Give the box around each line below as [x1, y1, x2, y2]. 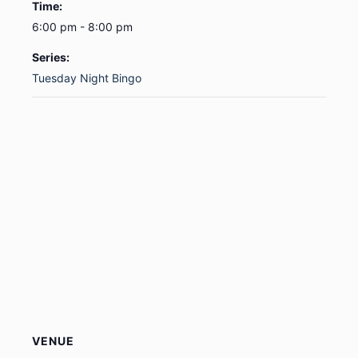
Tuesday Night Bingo [32, 71, 141, 85]
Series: [32, 50, 70, 64]
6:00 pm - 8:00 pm [32, 20, 133, 34]
